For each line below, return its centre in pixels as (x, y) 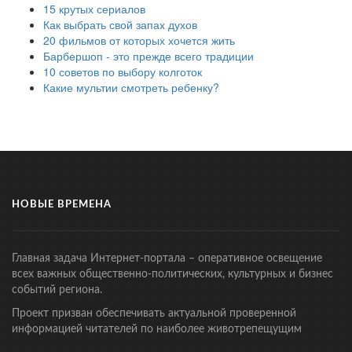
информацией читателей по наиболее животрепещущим (157, 329)
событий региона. (57, 290)
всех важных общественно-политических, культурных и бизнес (172, 274)
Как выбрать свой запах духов (120, 24)
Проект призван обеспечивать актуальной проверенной (154, 313)
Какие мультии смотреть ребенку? (131, 87)
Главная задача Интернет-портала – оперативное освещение (167, 258)
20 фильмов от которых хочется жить (139, 40)
